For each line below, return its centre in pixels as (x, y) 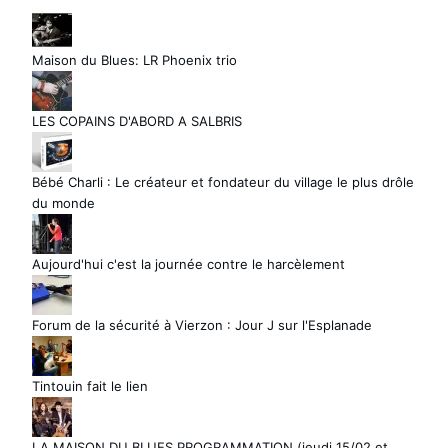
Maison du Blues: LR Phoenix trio (134, 59)
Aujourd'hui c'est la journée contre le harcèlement (188, 263)
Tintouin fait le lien (90, 385)
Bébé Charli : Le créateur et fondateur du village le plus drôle (223, 181)
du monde (63, 202)
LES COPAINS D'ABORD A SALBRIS (137, 120)
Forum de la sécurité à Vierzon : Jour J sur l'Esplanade (202, 324)
